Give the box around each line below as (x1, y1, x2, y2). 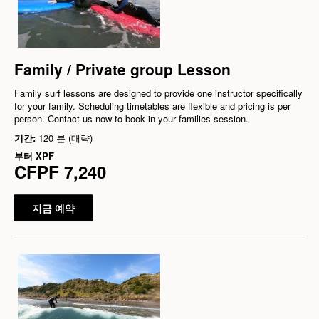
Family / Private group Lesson (14, 58, 231, 80)
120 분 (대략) (38, 130, 93, 145)
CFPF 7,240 (14, 159, 106, 184)
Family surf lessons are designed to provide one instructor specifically (14, 85, 303, 100)
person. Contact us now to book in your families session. (14, 111, 249, 125)
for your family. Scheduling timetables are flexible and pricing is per (14, 98, 291, 113)
